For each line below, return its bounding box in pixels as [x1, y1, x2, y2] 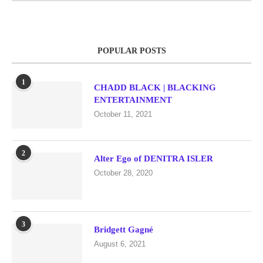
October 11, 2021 [94, 110, 152, 119]
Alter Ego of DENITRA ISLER [94, 154, 213, 163]
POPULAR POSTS [97, 46, 166, 55]
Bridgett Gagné [94, 225, 153, 234]
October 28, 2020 [94, 168, 153, 177]
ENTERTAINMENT [94, 95, 172, 104]
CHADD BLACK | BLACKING [94, 83, 216, 92]
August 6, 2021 [94, 240, 146, 248]
